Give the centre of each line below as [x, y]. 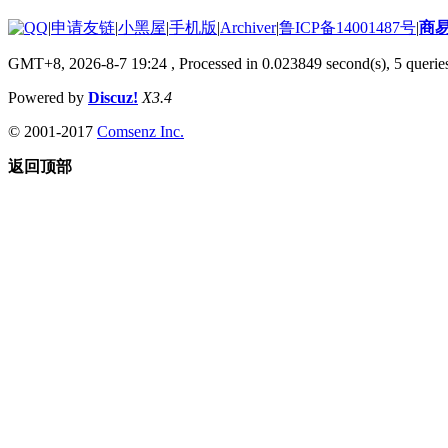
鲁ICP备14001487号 [347, 27]
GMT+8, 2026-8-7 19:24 [87, 63]
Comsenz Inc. [140, 131]
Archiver [248, 27]
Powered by [48, 97]
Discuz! [113, 97]
